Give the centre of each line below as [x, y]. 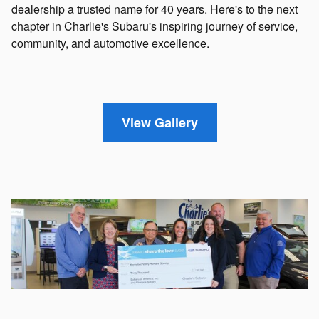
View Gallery [159, 122]
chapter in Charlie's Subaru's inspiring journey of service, [155, 26]
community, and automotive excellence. [110, 43]
